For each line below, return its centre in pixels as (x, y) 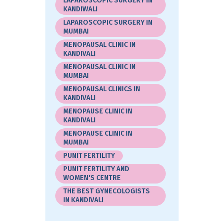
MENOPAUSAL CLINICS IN (102, 89)
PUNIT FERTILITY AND (96, 169)
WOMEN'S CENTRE (92, 178)
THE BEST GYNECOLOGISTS (107, 191)
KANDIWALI (81, 9)
